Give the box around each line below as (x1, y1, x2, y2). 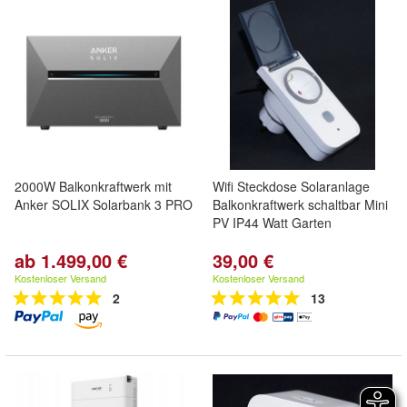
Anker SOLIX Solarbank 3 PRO (15, 195, 193, 213)
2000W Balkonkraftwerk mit (15, 177, 172, 195)
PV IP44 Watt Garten (213, 213, 332, 232)
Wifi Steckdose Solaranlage (213, 177, 370, 195)
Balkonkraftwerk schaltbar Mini (213, 195, 388, 213)
